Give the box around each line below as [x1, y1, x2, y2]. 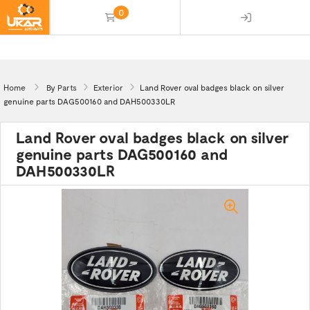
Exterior [93, 82, 123, 92]
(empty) [104, 35, 136, 46]
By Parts [46, 82, 77, 92]
